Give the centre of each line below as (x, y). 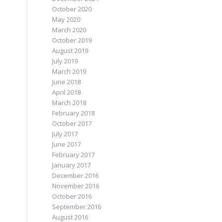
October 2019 (72, 40)
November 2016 (76, 186)
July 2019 (65, 61)
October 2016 (72, 196)
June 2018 (67, 82)
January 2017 (72, 165)
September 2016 (77, 207)
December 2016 (76, 175)
